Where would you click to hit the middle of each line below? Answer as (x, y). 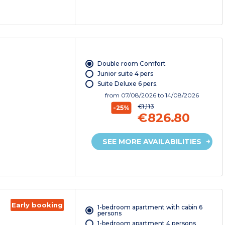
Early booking (37, 205)
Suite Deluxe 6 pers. (127, 84)
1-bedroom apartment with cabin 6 (150, 207)
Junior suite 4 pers (125, 74)
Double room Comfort (131, 64)
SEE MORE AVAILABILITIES (152, 142)
